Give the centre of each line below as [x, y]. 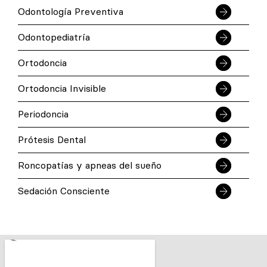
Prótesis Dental [52, 139]
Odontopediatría [54, 37]
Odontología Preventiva [71, 11]
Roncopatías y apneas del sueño [90, 165]
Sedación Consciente [64, 190]
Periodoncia [43, 114]
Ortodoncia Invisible [62, 88]
